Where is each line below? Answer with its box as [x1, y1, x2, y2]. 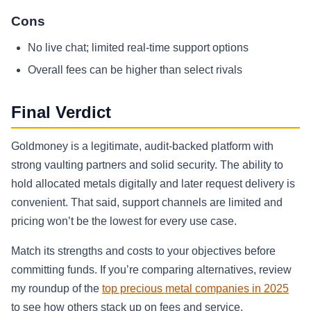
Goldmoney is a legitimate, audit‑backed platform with [11, 140, 274, 153]
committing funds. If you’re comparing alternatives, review [11, 264, 292, 276]
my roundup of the [11, 283, 102, 295]
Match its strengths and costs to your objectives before [11, 245, 276, 258]
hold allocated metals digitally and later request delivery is [11, 178, 295, 190]
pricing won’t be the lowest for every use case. [11, 215, 237, 228]
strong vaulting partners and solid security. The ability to [11, 159, 283, 171]
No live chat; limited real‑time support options [28, 42, 249, 54]
